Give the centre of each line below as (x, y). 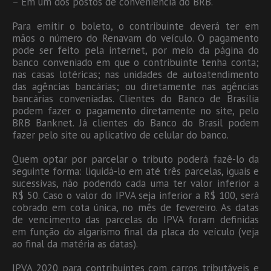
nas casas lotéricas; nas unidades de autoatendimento (135, 74)
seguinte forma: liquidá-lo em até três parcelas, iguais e (135, 171)
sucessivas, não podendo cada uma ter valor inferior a (135, 183)
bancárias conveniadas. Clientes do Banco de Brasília (135, 98)
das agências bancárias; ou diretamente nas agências (135, 86)
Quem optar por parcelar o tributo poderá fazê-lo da (135, 159)
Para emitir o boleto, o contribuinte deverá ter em (135, 26)
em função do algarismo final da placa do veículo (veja (135, 231)
